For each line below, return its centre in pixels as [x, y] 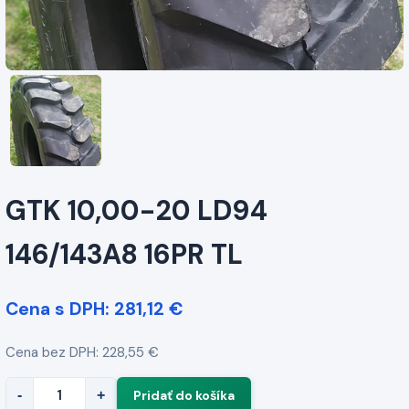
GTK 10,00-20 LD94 [136, 211]
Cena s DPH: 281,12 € [94, 309]
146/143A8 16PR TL [124, 255]
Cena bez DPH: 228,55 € [82, 352]
